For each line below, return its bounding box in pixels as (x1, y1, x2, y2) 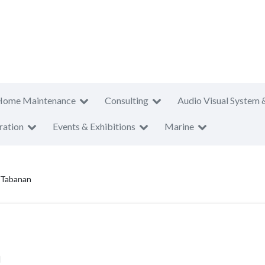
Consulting (105, 95, 148, 106)
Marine (164, 121, 194, 132)
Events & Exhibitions (53, 121, 135, 132)
